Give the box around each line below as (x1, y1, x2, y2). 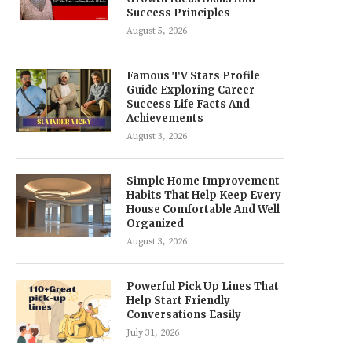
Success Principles (126, 6, 230, 20)
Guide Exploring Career (126, 83, 255, 97)
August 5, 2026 (126, 25, 187, 37)
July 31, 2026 (126, 327, 179, 339)
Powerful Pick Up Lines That (126, 280, 279, 293)
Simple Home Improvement (126, 174, 280, 188)
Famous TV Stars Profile (126, 69, 260, 82)
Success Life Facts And (126, 97, 250, 111)
